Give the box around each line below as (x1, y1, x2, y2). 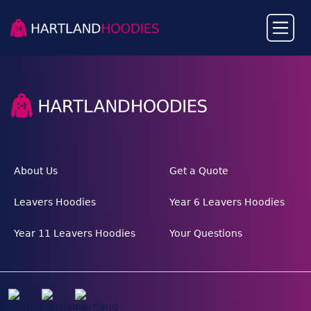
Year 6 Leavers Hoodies (169, 196, 285, 208)
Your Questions (169, 228, 242, 239)
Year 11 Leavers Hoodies (14, 228, 135, 239)
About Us (14, 165, 58, 177)
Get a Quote (169, 165, 228, 177)
